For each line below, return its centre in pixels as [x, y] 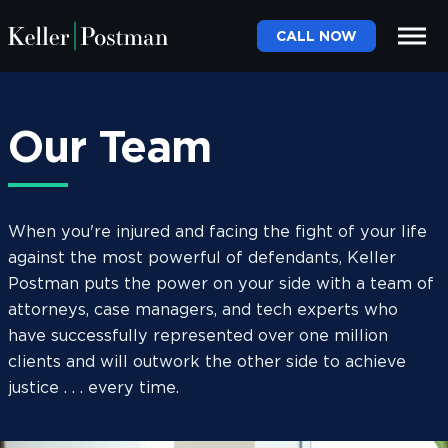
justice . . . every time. [93, 387]
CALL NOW [316, 36]
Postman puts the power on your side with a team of [221, 283]
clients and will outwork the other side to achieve [207, 361]
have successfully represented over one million [198, 335]
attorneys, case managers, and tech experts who [203, 309]
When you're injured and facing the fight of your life [217, 231]
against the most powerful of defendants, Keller [202, 257]
